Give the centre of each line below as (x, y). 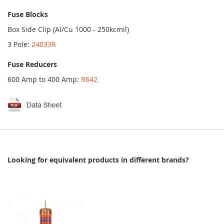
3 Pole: (19, 44)
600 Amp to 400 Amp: (44, 79)
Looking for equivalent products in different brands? (98, 160)
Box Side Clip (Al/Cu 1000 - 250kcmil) (68, 29)
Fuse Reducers (32, 64)
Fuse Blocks (28, 14)
